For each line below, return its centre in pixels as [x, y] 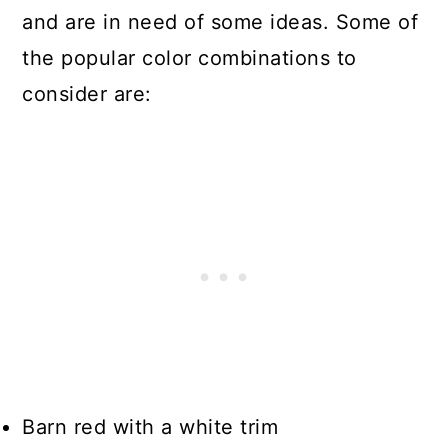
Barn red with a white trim [150, 426]
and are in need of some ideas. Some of [220, 21]
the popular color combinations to [189, 57]
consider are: [87, 93]
